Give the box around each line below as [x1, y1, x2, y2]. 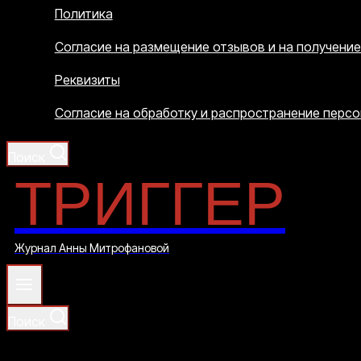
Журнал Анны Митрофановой [15, 241, 169, 255]
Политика [54, 6, 113, 22]
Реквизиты [54, 72, 120, 88]
